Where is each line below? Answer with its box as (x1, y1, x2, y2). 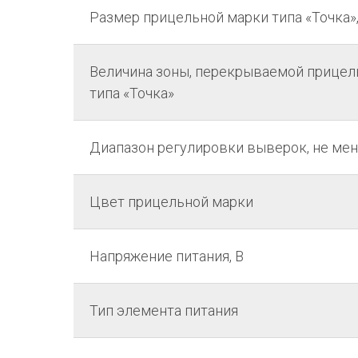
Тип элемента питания (89, 302, 238, 319)
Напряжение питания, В (89, 248, 244, 265)
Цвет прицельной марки (89, 193, 253, 210)
